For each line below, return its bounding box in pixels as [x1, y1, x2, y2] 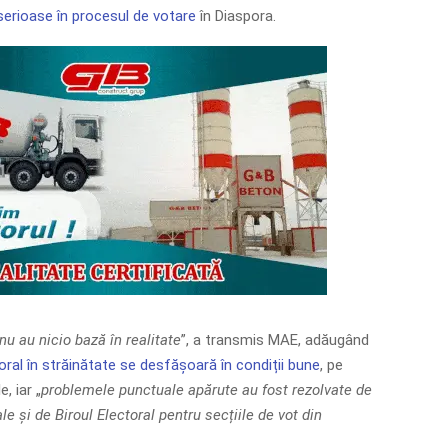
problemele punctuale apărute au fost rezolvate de [40, 380, 372, 399]
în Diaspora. [195, 6, 276, 25]
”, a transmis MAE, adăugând [180, 330, 369, 349]
